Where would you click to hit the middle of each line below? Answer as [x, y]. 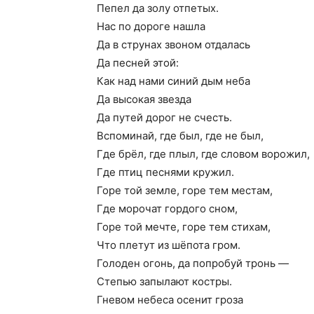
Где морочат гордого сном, [167, 209]
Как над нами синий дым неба [173, 81]
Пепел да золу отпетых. [158, 8]
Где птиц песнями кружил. [165, 172]
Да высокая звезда [144, 99]
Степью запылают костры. [164, 281]
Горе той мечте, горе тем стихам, [184, 227]
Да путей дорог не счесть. [164, 117]
